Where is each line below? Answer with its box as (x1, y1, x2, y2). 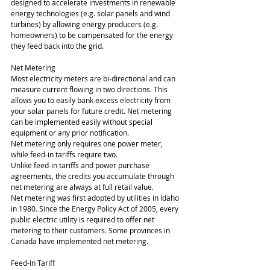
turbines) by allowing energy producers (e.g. (11, 19, 160, 29)
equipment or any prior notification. (11, 128, 129, 137)
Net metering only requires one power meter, (11, 139, 165, 148)
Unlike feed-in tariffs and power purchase (11, 160, 151, 170)
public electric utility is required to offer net (11, 215, 156, 224)
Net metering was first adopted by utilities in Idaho (11, 193, 181, 202)
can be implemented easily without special (11, 117, 154, 127)
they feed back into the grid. (11, 41, 104, 51)
